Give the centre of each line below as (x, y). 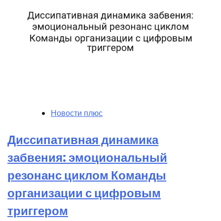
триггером (38, 211)
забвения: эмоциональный (87, 158)
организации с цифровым (84, 193)
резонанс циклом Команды (87, 176)
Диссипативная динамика (83, 140)
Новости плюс (77, 113)
